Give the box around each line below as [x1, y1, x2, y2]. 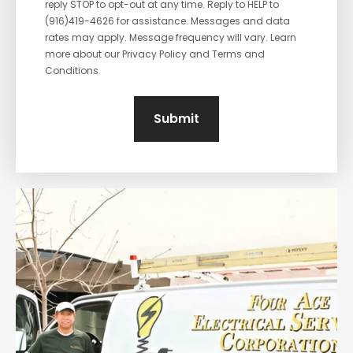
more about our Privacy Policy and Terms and [45, 46, 265, 61]
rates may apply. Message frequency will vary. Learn [45, 30, 296, 44]
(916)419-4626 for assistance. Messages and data [45, 13, 290, 28]
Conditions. [45, 63, 101, 77]
